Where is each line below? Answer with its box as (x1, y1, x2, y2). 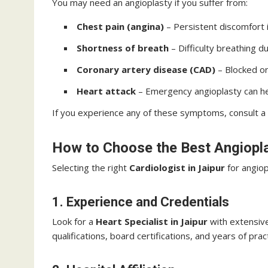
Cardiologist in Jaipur (129, 162, 225, 173)
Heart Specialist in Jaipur (96, 215, 208, 227)
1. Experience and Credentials (52, 194, 229, 209)
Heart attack (77, 85, 136, 97)
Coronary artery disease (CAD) (77, 63, 215, 75)
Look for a (52, 215, 96, 227)
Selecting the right (52, 162, 129, 173)
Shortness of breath (77, 42, 169, 54)
